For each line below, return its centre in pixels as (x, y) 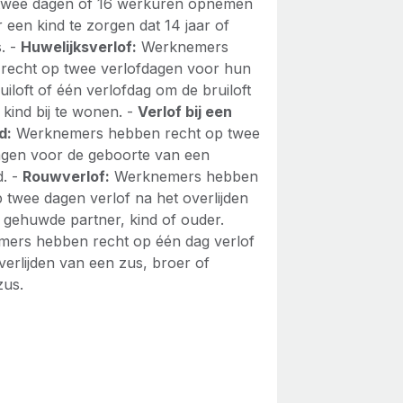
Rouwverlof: (67, 176)
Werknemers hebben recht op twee (136, 133)
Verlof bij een (185, 112)
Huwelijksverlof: (79, 47)
